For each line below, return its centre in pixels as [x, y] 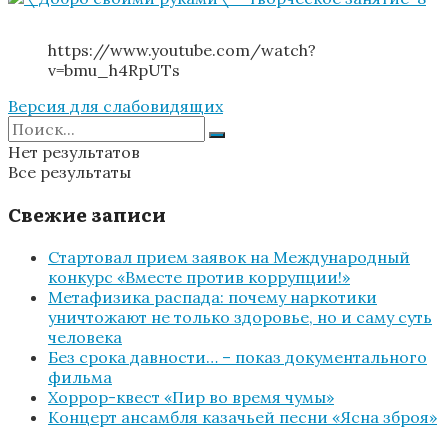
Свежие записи [87, 214]
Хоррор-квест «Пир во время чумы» [191, 397]
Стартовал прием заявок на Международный [229, 257]
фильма [80, 377]
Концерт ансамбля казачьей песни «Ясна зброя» [242, 417]
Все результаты [69, 171]
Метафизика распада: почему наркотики [212, 297]
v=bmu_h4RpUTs [114, 69]
